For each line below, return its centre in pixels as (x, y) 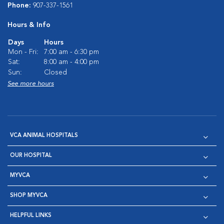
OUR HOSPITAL (31, 156)
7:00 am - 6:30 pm (71, 52)
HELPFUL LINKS (31, 216)
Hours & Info (29, 25)
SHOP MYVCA (29, 196)
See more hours (31, 84)
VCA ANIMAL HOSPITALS (44, 136)
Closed (55, 72)
